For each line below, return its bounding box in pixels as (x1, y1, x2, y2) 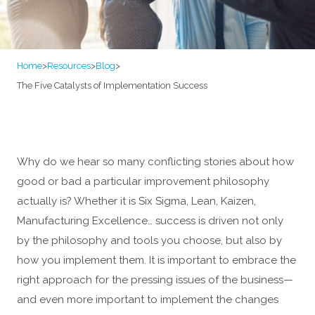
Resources (47, 60, 91, 71)
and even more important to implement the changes (17, 293, 278, 306)
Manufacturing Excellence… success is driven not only (17, 214, 283, 227)
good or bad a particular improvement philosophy (17, 175, 269, 188)
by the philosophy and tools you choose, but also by (17, 234, 282, 247)
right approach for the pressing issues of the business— (17, 274, 293, 286)
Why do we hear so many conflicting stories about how (17, 155, 294, 168)
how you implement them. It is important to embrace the (17, 254, 296, 266)
